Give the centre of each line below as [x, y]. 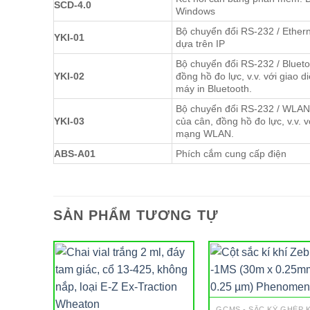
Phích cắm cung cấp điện [231, 154]
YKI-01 [69, 38]
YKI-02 [69, 76]
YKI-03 [69, 121]
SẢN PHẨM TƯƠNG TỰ [136, 216]
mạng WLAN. [205, 134]
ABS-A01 [75, 154]
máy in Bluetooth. [214, 89]
